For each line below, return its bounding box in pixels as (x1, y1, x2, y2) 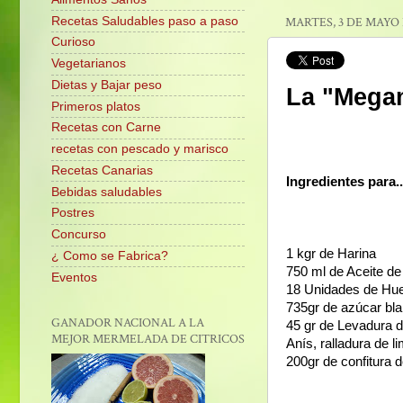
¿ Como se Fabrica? (51, 248, 168, 263)
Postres (51, 206, 94, 220)
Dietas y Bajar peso (51, 77, 162, 92)
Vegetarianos (51, 57, 126, 71)
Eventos (51, 270, 97, 284)
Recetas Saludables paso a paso (51, 13, 238, 28)
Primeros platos (51, 99, 140, 113)
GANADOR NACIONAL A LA (51, 315, 204, 331)
